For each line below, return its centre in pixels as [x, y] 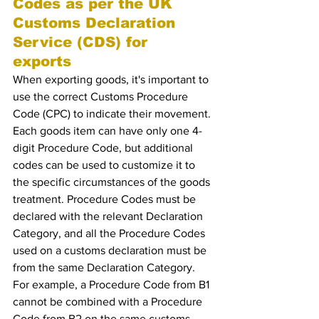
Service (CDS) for [83, 42]
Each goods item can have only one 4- [108, 131]
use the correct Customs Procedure [102, 96]
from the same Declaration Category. [105, 267]
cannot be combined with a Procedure [109, 302]
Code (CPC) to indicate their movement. [113, 114]
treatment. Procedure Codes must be [106, 199]
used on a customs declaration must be [111, 250]
